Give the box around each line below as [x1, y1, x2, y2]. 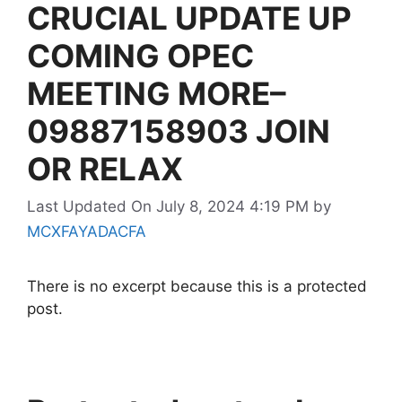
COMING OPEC [27, 37, 254, 74]
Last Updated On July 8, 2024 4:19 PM [27, 197, 309, 215]
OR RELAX [27, 150, 183, 188]
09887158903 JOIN [27, 112, 330, 150]
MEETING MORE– [27, 74, 286, 112]
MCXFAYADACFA [27, 222, 146, 240]
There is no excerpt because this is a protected [27, 276, 367, 295]
